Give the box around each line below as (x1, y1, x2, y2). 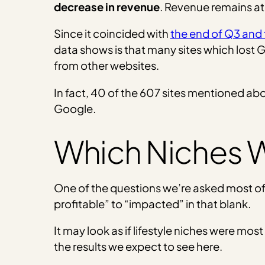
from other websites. (53, 59, 159, 73)
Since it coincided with (53, 27, 170, 41)
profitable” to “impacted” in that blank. (53, 196, 251, 211)
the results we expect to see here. (53, 240, 222, 254)
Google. (53, 101, 96, 115)
